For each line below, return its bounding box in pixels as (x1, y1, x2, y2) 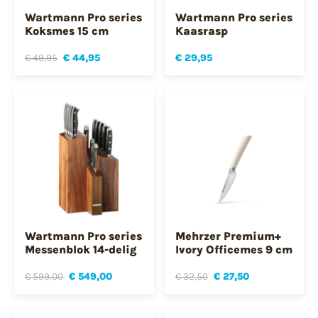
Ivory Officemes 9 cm (175, 242, 292, 256)
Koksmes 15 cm (25, 24, 109, 38)
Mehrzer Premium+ (175, 229, 281, 243)
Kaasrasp (175, 24, 228, 38)
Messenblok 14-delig (25, 242, 137, 256)
